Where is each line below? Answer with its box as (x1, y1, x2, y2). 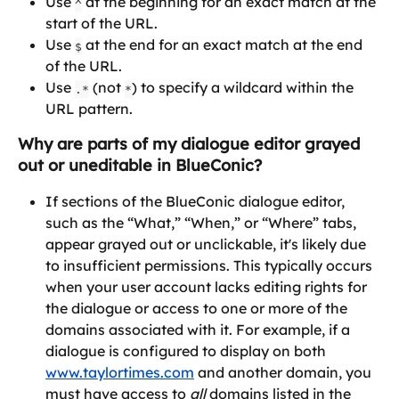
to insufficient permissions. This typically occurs (45, 256, 376, 275)
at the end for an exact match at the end (82, 36, 366, 54)
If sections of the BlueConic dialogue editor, (45, 192, 348, 211)
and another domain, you (194, 363, 375, 382)
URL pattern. (45, 100, 133, 118)
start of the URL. (45, 14, 158, 33)
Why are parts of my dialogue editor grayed (18, 134, 364, 155)
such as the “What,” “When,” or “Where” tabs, (45, 214, 360, 232)
